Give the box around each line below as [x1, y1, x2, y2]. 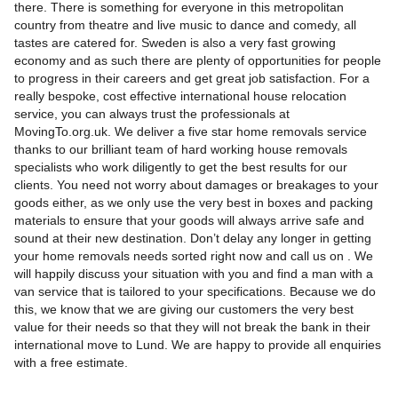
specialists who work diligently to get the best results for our [13, 160, 347, 175]
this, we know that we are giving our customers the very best [13, 302, 354, 317]
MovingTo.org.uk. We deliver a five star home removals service [13, 124, 367, 139]
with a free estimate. [13, 355, 128, 370]
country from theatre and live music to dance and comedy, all [13, 18, 356, 33]
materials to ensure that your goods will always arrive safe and [13, 213, 364, 228]
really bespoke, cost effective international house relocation [13, 89, 346, 104]
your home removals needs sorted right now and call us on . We [13, 249, 373, 264]
